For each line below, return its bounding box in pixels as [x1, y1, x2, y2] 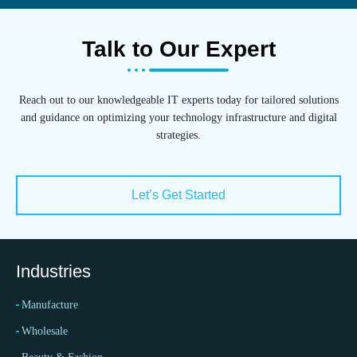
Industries [16, 261, 91, 282]
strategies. [156, 128, 201, 141]
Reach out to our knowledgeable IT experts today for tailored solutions [18, 93, 339, 106]
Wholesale [22, 325, 68, 338]
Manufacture [22, 299, 78, 312]
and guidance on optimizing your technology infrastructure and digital [20, 111, 337, 124]
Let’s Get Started [131, 188, 226, 202]
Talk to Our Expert [81, 36, 276, 61]
